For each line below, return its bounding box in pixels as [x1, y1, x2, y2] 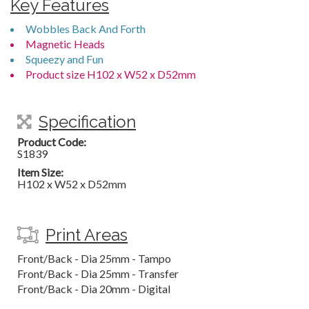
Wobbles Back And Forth [26, 22, 146, 35]
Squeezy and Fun [26, 52, 103, 66]
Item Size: [17, 166, 63, 179]
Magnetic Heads [26, 37, 105, 50]
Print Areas [46, 225, 128, 245]
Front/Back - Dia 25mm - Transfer [17, 267, 179, 280]
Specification [39, 112, 136, 132]
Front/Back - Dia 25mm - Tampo [17, 252, 171, 265]
